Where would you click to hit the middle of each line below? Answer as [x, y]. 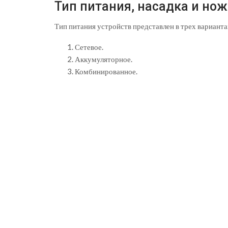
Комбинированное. [106, 71]
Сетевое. [89, 47]
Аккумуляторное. [104, 59]
